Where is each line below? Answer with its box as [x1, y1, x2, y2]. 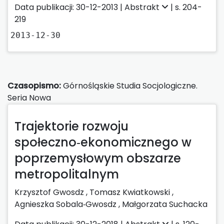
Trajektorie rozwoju [14, 117, 128, 134]
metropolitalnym [14, 165, 119, 182]
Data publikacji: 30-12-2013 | [14, 1, 124, 13]
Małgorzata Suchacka [122, 198, 207, 210]
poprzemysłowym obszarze [14, 149, 181, 166]
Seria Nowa [7, 91, 51, 103]
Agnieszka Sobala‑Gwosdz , [14, 198, 122, 210]
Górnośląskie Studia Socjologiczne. [61, 79, 197, 91]
